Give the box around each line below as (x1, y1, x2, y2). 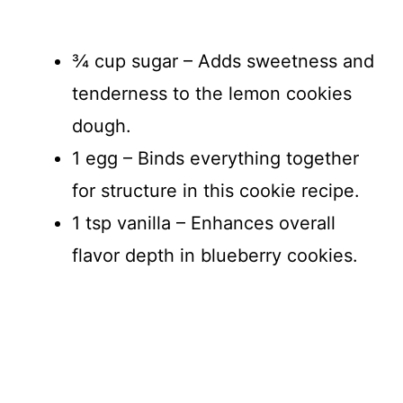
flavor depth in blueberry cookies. (72, 245, 358, 267)
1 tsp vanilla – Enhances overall (72, 212, 336, 235)
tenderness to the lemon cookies (72, 83, 352, 105)
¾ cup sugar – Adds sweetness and (72, 50, 374, 73)
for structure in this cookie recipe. (72, 180, 360, 202)
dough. (72, 115, 131, 138)
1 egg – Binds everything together (72, 148, 359, 170)
